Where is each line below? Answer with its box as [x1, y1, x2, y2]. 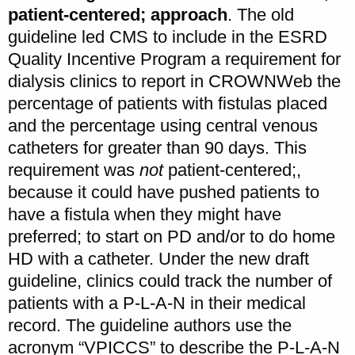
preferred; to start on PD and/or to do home [8, 226, 335, 246]
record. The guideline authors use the [8, 315, 292, 335]
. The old [227, 4, 294, 25]
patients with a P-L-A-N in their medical [8, 292, 306, 313]
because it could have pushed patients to [8, 181, 319, 202]
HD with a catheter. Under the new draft [8, 248, 309, 269]
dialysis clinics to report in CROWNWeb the [8, 71, 341, 91]
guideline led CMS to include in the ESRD [8, 26, 327, 47]
